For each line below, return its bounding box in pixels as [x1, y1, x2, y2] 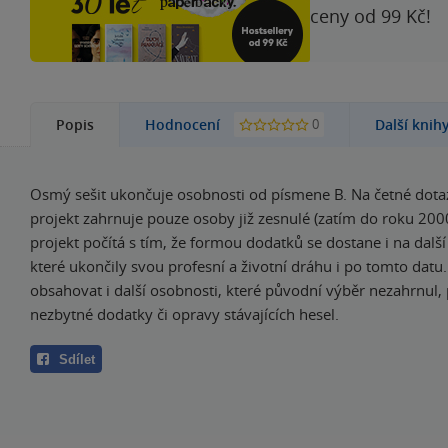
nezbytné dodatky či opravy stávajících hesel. [30, 304, 339, 324]
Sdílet [59, 351, 95, 367]
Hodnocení [145, 115, 224, 134]
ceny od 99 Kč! [310, 3, 431, 28]
